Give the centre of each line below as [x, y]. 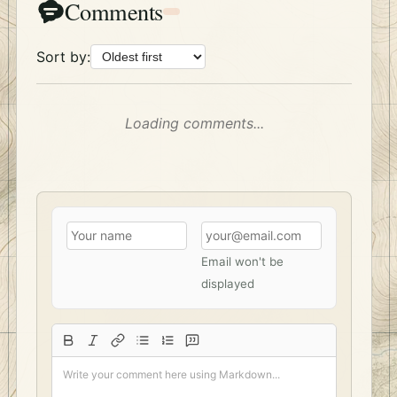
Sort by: [63, 56]
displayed [228, 284]
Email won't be [242, 262]
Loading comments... [194, 124]
